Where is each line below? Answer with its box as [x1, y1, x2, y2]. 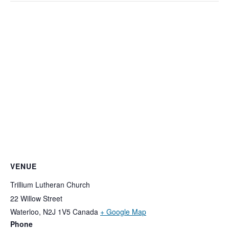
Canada [73, 207, 98, 217]
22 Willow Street [10, 193, 62, 204]
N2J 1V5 [43, 207, 71, 217]
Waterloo [10, 207, 39, 217]
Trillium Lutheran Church [10, 179, 90, 190]
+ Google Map [100, 207, 146, 217]
